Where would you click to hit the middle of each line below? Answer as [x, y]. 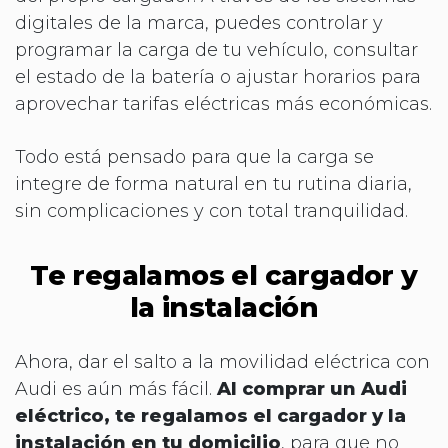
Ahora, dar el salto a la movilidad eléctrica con [222, 361]
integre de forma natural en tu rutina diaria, [213, 183]
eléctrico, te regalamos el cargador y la [210, 415]
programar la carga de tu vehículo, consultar [216, 49]
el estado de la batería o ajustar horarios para [218, 76]
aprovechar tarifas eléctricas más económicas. [223, 103]
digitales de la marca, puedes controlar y [199, 22]
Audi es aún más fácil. [116, 388]
